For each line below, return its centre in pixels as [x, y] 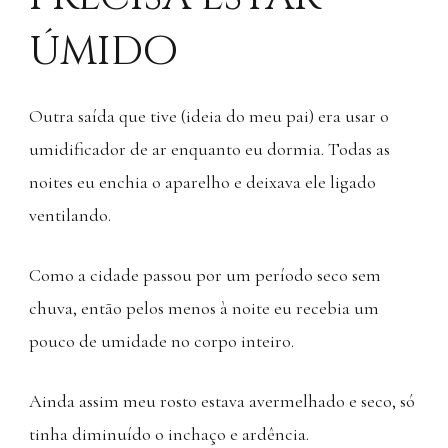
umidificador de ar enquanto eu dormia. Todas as [209, 148]
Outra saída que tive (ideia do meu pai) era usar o [209, 115]
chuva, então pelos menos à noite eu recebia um [204, 307]
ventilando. [70, 214]
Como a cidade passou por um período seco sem [205, 274]
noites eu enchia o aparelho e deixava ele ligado [202, 181]
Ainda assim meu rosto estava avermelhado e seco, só [222, 400]
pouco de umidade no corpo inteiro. [161, 340]
